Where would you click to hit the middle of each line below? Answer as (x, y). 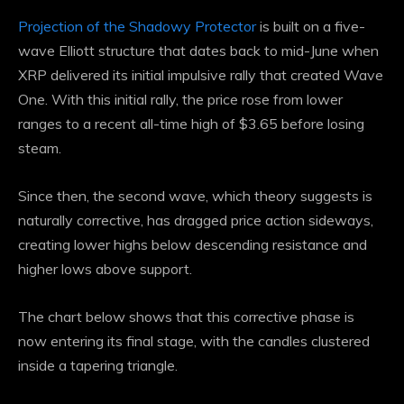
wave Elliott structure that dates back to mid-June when (198, 51)
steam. (40, 148)
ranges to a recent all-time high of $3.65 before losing (191, 124)
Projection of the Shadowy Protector (137, 27)
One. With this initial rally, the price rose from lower (180, 100)
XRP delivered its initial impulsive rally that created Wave (201, 75)
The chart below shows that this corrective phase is (186, 317)
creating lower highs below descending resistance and (193, 245)
